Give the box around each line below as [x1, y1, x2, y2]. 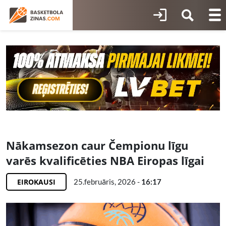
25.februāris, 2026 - [74, 177, 141, 187]
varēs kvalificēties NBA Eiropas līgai [6, 153, 204, 168]
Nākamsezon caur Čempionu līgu [6, 138, 188, 153]
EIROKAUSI [17, 177, 55, 187]
